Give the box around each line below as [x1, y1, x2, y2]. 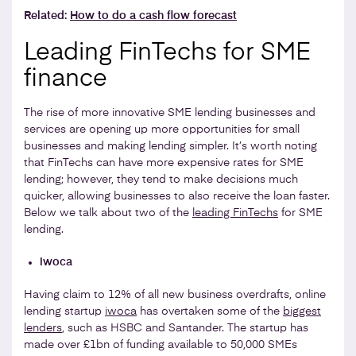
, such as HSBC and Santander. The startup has [62, 322, 308, 334]
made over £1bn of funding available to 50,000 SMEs [24, 339, 297, 350]
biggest [283, 305, 321, 317]
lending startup [24, 305, 105, 317]
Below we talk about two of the [24, 207, 192, 219]
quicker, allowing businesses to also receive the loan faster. [24, 190, 330, 202]
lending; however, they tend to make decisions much [24, 173, 298, 185]
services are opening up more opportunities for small [24, 123, 300, 135]
